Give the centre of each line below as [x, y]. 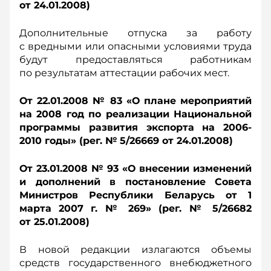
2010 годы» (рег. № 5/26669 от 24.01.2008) [126, 141]
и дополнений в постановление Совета [135, 182]
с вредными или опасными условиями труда [135, 46]
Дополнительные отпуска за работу [135, 33]
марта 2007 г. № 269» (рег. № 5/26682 [135, 208]
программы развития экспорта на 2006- [135, 127]
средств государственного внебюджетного [135, 263]
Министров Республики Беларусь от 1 [135, 195]
